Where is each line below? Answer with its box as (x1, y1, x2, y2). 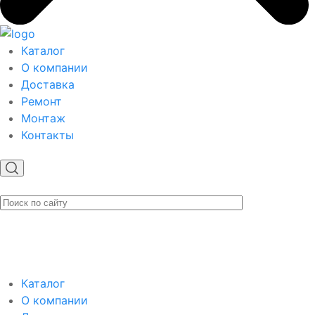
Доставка (21, 77, 75, 92)
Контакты (21, 128, 74, 143)
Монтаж (21, 111, 65, 126)
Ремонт (21, 94, 62, 109)
